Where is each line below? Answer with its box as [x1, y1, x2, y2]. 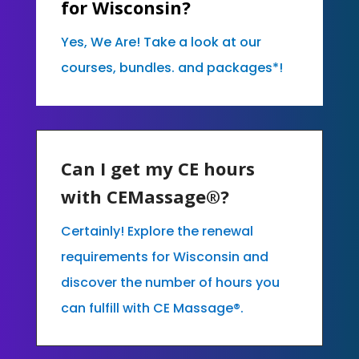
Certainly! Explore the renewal [60, 221, 253, 240]
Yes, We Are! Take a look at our [60, 32, 261, 51]
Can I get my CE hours [60, 155, 255, 180]
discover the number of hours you [60, 272, 280, 292]
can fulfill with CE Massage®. [60, 298, 244, 317]
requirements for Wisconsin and [60, 247, 268, 266]
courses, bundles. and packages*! [60, 58, 283, 77]
